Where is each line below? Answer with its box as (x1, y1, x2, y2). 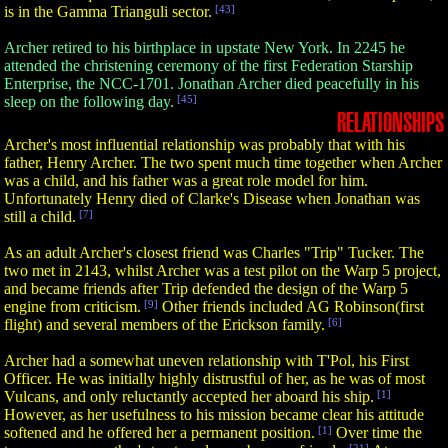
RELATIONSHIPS (337, 111, 444, 136)
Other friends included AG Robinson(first (158, 298, 424, 315)
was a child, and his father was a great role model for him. (4, 172, 368, 189)
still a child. (4, 208, 76, 225)
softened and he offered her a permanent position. (4, 424, 315, 441)
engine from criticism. (4, 298, 141, 315)
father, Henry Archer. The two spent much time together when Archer (4, 154, 442, 171)
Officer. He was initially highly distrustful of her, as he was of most (4, 370, 425, 387)
